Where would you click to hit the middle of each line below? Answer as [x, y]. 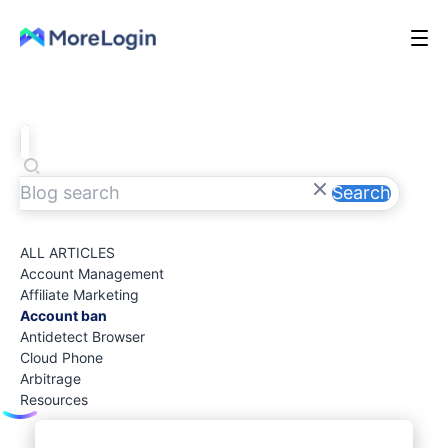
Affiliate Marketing [79, 295]
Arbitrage [50, 379]
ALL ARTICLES [67, 253]
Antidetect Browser [82, 337]
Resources [54, 400]
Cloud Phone [61, 358]
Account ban [63, 316]
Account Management [92, 274]
